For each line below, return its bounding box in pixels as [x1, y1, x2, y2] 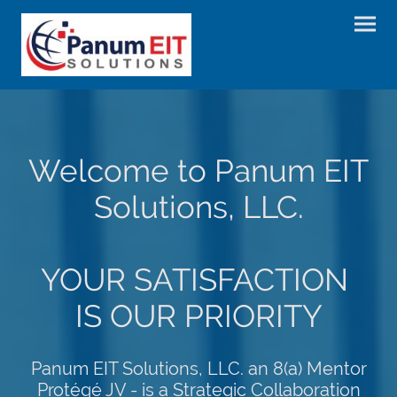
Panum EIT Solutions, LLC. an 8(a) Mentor [30, 357, 367, 379]
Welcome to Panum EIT [28, 152, 369, 190]
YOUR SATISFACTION [41, 261, 356, 299]
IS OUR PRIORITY [74, 298, 323, 335]
